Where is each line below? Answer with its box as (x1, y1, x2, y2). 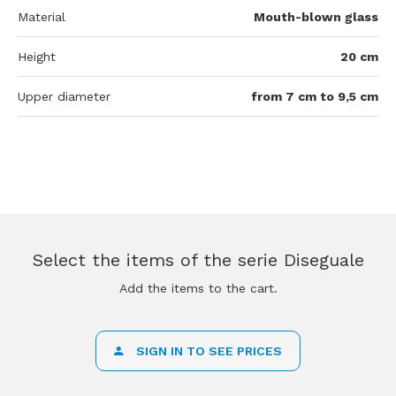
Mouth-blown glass (254, 10, 378, 24)
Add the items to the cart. (118, 281, 278, 295)
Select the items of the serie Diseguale (32, 249, 364, 270)
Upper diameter (18, 89, 110, 103)
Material (18, 10, 65, 24)
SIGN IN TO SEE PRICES (133, 344, 282, 358)
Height (18, 49, 56, 64)
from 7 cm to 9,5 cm (251, 89, 378, 103)
